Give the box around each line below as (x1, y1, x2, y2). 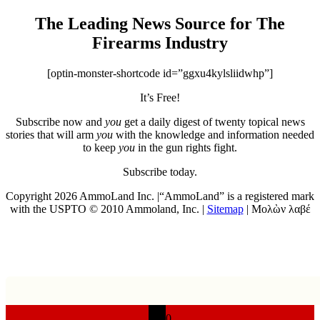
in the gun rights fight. (135, 141, 237, 154)
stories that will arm (6, 128, 96, 141)
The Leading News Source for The (35, 14, 285, 33)
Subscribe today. (123, 165, 197, 178)
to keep (83, 141, 119, 154)
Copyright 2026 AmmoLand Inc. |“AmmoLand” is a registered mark (6, 189, 314, 202)
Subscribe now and (15, 115, 105, 128)
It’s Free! (140, 91, 180, 104)
